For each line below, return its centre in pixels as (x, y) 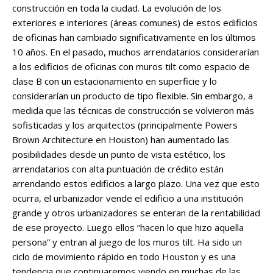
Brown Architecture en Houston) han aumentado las (121, 140)
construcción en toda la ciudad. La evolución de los (117, 8)
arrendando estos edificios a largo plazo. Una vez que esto (136, 184)
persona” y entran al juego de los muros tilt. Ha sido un (127, 242)
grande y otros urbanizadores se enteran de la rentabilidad (136, 213)
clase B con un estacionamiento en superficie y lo (115, 81)
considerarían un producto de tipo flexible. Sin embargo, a (133, 96)
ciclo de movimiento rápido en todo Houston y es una (124, 257)
